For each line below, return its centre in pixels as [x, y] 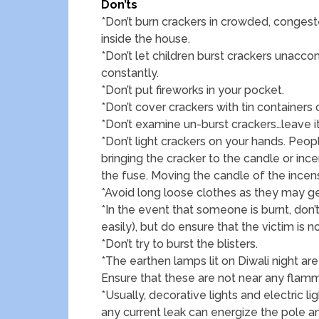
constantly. [130, 73]
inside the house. [146, 39]
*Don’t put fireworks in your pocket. [193, 90]
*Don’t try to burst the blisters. [179, 244]
